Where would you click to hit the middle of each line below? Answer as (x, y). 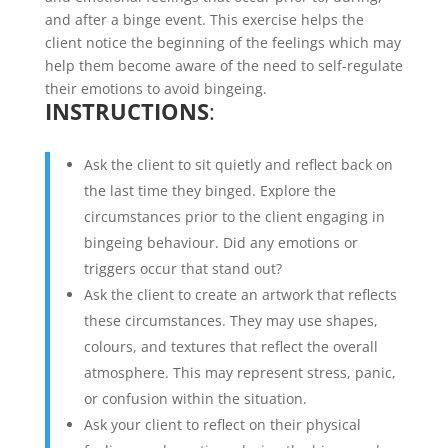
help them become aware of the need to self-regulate (223, 65)
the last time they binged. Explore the (209, 190)
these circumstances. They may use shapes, (230, 320)
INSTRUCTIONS (126, 111)
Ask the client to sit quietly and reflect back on (238, 164)
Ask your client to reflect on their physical (222, 424)
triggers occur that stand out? (182, 268)
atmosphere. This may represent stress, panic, (239, 372)
